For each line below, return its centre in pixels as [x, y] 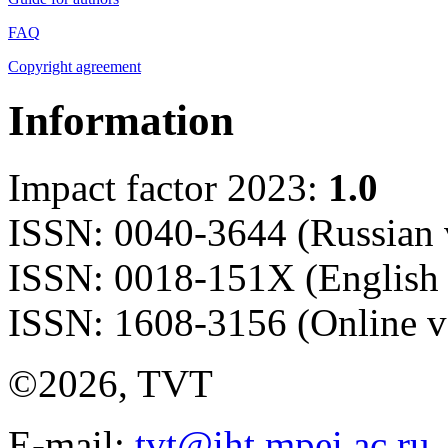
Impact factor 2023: [163, 187]
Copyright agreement [74, 67]
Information [121, 121]
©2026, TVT [110, 383]
